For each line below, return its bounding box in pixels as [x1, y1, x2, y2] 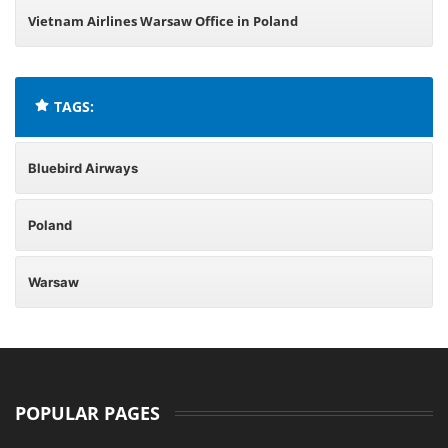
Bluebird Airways [28, 160, 138, 176]
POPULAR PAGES [15, 401, 160, 425]
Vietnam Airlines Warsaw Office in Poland [28, 12, 298, 30]
